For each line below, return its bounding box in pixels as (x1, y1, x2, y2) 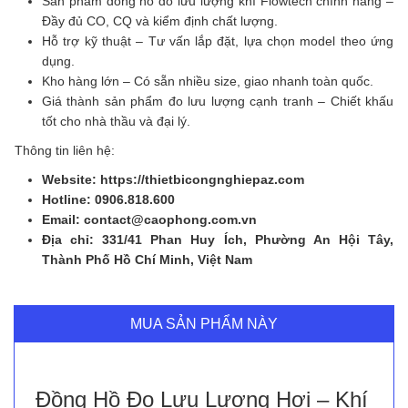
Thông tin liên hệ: (15, 143, 115, 158)
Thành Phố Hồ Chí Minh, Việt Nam (42, 252, 252, 268)
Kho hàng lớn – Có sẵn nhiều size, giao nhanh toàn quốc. (42, 74, 373, 89)
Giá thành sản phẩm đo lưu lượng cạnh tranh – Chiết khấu (42, 94, 393, 109)
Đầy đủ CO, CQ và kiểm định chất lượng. (42, 14, 278, 29)
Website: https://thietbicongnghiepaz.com (42, 172, 304, 188)
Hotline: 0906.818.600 (42, 192, 175, 208)
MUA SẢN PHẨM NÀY (130, 316, 278, 332)
